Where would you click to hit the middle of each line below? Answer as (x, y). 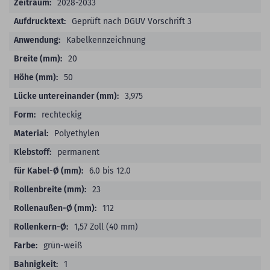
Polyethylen (77, 133)
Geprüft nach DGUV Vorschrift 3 (132, 21)
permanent (78, 152)
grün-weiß (63, 245)
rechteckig (61, 115)
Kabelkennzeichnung (106, 40)
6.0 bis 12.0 (110, 171)
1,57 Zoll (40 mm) (106, 227)
